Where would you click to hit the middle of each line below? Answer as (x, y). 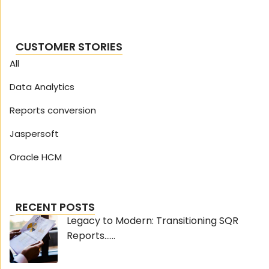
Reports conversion (53, 110)
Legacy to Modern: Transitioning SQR (153, 220)
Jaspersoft (34, 133)
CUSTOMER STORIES (69, 46)
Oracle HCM (36, 157)
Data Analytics (42, 86)
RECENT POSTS (56, 207)
